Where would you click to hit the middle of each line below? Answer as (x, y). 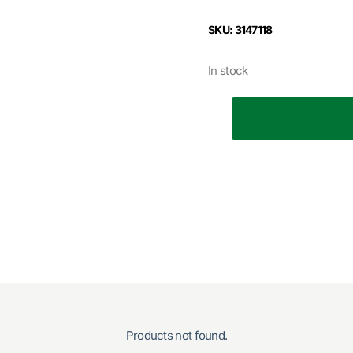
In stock (228, 70)
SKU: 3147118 (240, 29)
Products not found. (176, 335)
